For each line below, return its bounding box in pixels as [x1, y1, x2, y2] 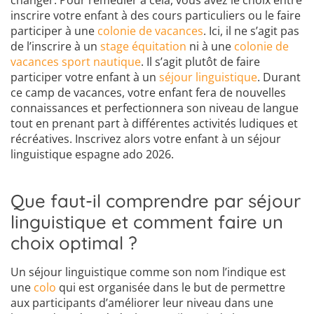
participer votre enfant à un [11, 69, 159, 86]
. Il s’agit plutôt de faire [141, 54, 260, 70]
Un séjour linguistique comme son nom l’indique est [11, 264, 286, 280]
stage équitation [100, 39, 186, 55]
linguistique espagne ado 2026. [11, 146, 174, 163]
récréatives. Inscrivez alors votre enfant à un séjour [11, 131, 281, 147]
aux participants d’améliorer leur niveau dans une [11, 295, 273, 311]
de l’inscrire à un [11, 39, 100, 55]
